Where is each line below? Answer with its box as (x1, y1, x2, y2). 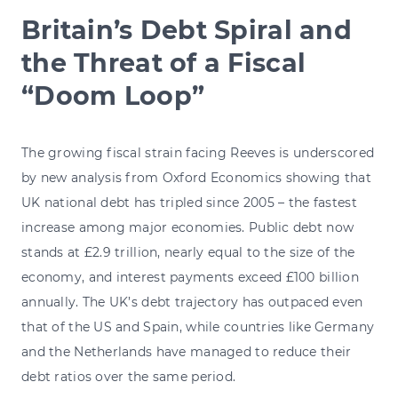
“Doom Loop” (21, 79, 205, 111)
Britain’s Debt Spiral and (21, 13, 352, 45)
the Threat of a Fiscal (21, 46, 306, 78)
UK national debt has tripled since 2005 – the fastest (21, 194, 357, 211)
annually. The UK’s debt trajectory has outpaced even (21, 293, 363, 310)
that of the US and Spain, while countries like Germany (21, 318, 375, 335)
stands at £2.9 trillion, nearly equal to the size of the (21, 243, 355, 260)
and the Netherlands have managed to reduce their (21, 343, 352, 360)
